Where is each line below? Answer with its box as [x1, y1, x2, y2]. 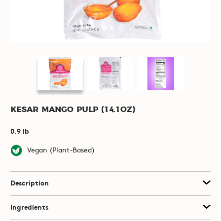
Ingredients [10, 202, 48, 212]
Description [10, 178, 49, 188]
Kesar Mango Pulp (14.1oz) [10, 106, 135, 114]
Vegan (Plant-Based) [27, 145, 95, 155]
